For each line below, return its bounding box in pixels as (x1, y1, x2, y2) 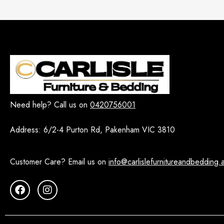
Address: (10, 123, 43, 135)
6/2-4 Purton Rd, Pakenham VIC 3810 (43, 123, 175, 135)
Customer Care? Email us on (10, 155, 108, 167)
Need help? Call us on (10, 98, 90, 110)
